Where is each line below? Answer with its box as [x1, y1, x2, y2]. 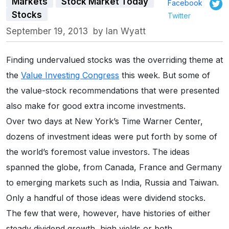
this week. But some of [119, 70, 210, 81]
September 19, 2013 [6, 26, 90, 37]
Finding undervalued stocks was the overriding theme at [6, 55, 223, 65]
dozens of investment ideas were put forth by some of [6, 131, 217, 142]
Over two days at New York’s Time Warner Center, [6, 116, 203, 127]
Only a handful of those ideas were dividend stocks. [6, 193, 205, 203]
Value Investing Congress [21, 70, 119, 81]
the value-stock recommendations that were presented [6, 85, 219, 96]
